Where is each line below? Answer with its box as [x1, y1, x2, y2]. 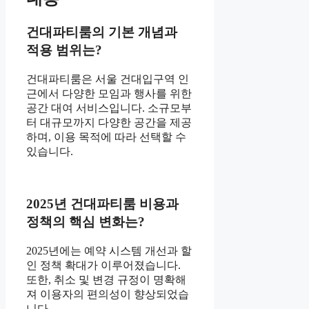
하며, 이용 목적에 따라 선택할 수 [26, 130, 186, 143]
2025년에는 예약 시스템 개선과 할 [26, 244, 192, 257]
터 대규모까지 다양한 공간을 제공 [26, 116, 192, 128]
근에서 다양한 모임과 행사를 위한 [26, 87, 192, 99]
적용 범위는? [26, 42, 102, 57]
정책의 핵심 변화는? [26, 215, 145, 230]
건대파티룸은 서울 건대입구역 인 [26, 72, 189, 85]
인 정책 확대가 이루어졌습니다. [26, 259, 181, 271]
